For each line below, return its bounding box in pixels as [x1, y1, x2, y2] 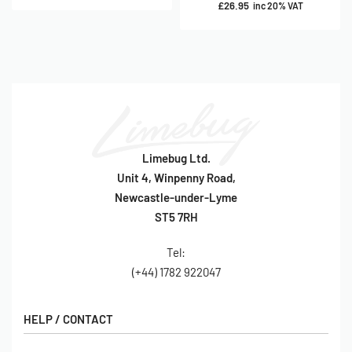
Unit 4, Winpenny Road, [116, 170, 236, 185]
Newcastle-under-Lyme [115, 189, 237, 204]
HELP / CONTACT [24, 311, 113, 326]
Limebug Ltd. [141, 150, 211, 165]
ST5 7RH [154, 209, 198, 224]
